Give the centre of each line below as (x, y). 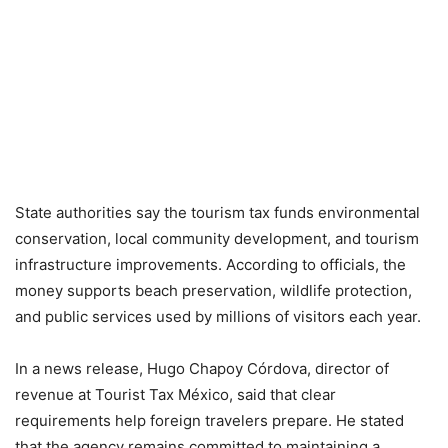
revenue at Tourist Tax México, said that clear (175, 395)
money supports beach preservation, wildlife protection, (213, 291)
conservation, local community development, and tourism (217, 239)
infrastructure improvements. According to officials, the (210, 265)
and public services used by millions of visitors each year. (218, 317)
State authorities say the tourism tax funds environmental (217, 213)
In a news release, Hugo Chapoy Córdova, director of (202, 369)
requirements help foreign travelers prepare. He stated (209, 421)
